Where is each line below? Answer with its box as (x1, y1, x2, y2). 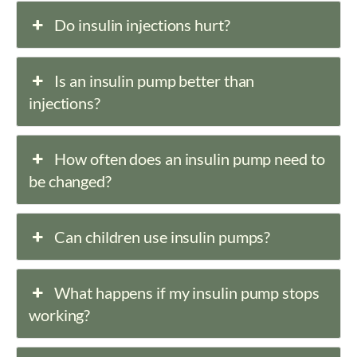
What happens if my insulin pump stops (54, 283, 320, 303)
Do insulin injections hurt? (54, 15, 230, 35)
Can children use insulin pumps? (54, 227, 271, 247)
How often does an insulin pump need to (54, 149, 325, 169)
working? (29, 305, 91, 325)
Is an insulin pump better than (54, 71, 255, 91)
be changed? (29, 171, 112, 191)
